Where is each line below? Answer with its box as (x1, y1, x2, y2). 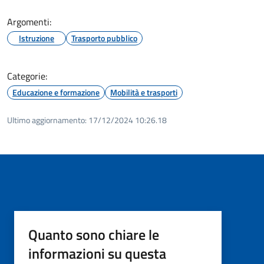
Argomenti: (7, 14, 51, 29)
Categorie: (7, 68, 47, 83)
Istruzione (19, 31, 54, 44)
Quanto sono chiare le (28, 223, 159, 245)
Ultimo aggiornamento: (7, 113, 87, 126)
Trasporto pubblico (71, 31, 137, 44)
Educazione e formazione (12, 85, 100, 98)
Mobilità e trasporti (110, 85, 177, 98)
